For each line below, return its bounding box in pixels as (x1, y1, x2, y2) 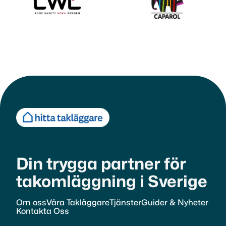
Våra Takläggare (46, 198, 109, 207)
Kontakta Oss (16, 207, 69, 215)
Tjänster (109, 198, 141, 207)
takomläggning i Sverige (16, 174, 207, 190)
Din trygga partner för (16, 156, 196, 172)
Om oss (16, 198, 46, 207)
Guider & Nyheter (141, 198, 208, 207)
